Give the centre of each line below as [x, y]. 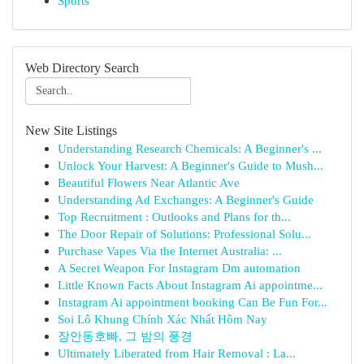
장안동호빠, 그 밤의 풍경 [125, 336]
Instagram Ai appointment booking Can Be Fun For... [193, 302]
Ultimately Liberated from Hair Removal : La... [177, 353]
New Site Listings [71, 130]
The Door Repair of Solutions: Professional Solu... [184, 234]
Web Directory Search [82, 68]
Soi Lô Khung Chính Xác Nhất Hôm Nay [162, 319]
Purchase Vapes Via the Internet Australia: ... [170, 251]
